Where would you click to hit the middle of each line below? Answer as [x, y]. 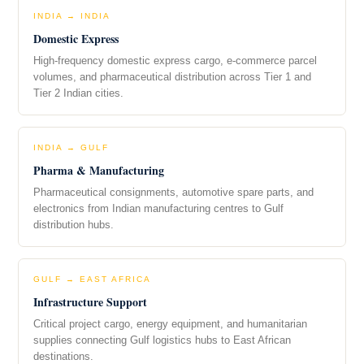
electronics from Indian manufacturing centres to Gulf [158, 209]
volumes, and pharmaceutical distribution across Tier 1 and [172, 78]
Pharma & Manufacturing [99, 171]
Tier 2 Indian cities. [78, 94]
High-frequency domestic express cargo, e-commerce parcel [175, 61]
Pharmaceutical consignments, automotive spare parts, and [173, 193]
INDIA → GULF [71, 148]
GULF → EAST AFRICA [92, 279]
